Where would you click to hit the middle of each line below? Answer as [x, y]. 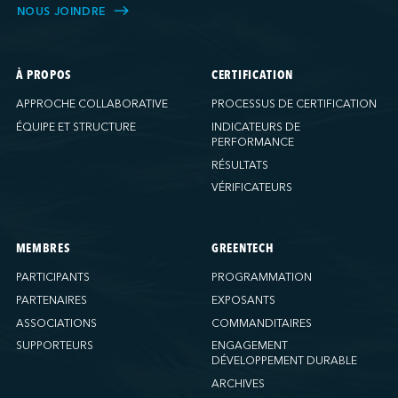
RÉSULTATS [240, 165]
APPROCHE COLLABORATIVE [92, 104]
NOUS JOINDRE [61, 11]
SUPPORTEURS [54, 346]
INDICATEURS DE [256, 127]
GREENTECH [243, 249]
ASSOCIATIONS [56, 323]
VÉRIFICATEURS [252, 188]
